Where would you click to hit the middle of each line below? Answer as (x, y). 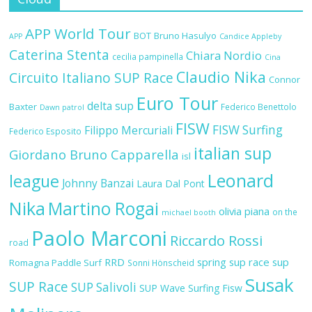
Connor (285, 79)
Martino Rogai (104, 208)
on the (285, 211)
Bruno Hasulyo (186, 35)
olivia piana (244, 211)
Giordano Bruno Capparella (94, 154)
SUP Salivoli (104, 287)
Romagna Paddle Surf (56, 262)
